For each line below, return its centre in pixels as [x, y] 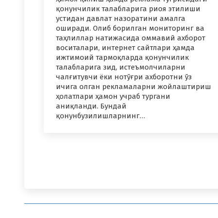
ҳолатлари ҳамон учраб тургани [113, 97]
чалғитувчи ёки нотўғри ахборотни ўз [124, 77]
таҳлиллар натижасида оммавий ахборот [131, 38]
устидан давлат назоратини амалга [121, 19]
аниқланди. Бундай [91, 106]
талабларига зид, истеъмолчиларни [121, 67]
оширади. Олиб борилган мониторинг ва [130, 28]
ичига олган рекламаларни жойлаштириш [134, 87]
